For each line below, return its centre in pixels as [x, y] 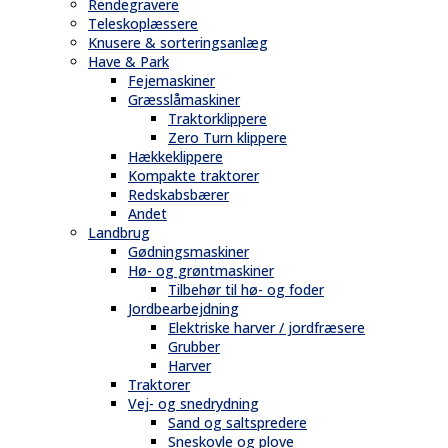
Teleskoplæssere [143, 24]
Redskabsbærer [178, 195]
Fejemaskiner [171, 81]
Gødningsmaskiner [188, 252]
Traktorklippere [217, 119]
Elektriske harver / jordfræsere [266, 328]
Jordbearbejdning [183, 309]
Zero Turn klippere [227, 138]
